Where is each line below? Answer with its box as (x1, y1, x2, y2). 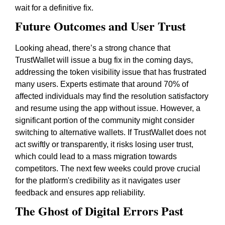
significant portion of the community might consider (15, 116, 194, 125)
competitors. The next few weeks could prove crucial (15, 164, 200, 173)
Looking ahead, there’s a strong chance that (15, 44, 170, 52)
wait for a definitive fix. (15, 4, 93, 12)
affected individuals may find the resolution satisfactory (15, 92, 208, 100)
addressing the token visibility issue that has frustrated (15, 68, 206, 76)
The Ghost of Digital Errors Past (15, 202, 183, 219)
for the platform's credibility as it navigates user (15, 176, 180, 185)
